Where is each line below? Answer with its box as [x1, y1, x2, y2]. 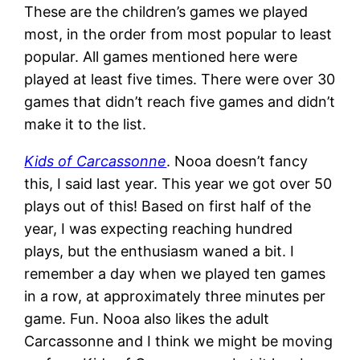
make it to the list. [24, 115, 147, 133]
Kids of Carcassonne [24, 152, 167, 170]
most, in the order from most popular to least [24, 25, 333, 43]
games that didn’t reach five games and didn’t [24, 92, 336, 110]
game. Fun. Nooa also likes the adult [24, 309, 270, 327]
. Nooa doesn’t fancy [166, 152, 309, 170]
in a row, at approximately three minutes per [24, 287, 326, 305]
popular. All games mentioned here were [24, 47, 298, 65]
